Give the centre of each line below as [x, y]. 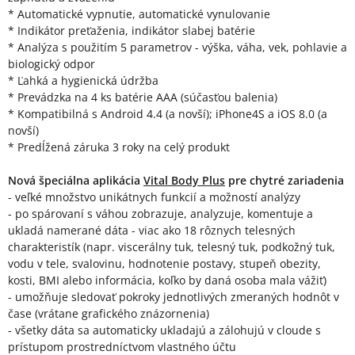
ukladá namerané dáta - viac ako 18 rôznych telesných [152, 231]
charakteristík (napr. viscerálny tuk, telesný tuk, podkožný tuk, [172, 247]
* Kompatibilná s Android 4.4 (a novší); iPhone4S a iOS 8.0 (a [168, 114]
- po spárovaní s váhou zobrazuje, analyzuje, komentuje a [160, 214]
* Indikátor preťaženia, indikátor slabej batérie [132, 31]
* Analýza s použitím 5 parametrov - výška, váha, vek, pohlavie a [177, 48]
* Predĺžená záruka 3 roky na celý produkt [119, 147]
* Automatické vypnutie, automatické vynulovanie [139, 14]
